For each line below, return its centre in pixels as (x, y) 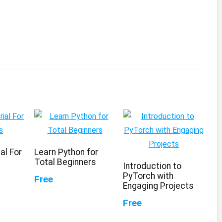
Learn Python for (66, 152)
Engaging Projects (158, 186)
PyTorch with (148, 176)
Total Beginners (65, 162)
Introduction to (152, 166)
